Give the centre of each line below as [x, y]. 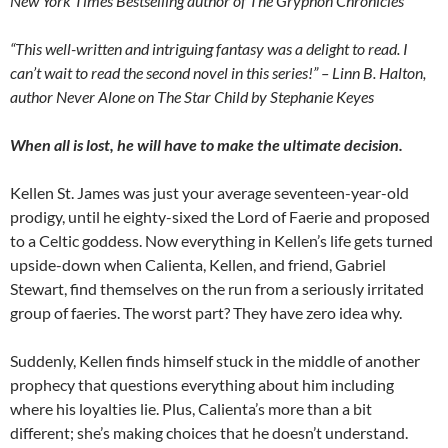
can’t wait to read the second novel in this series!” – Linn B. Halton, [218, 72]
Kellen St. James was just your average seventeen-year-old [209, 192]
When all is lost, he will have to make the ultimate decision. [206, 144]
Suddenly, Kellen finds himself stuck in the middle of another [215, 360]
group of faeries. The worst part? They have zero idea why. [206, 312]
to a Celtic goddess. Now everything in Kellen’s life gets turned [221, 240]
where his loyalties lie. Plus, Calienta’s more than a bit [191, 408]
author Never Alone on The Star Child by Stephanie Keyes [192, 96]
